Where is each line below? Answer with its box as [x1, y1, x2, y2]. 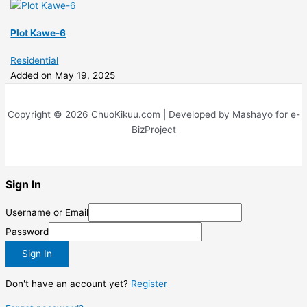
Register [131, 278, 167, 289]
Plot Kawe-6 [10, 27, 66, 39]
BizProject [131, 123, 176, 135]
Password [5, 226, 49, 238]
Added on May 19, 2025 [10, 70, 116, 82]
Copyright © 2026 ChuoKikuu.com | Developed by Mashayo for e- [7, 108, 300, 120]
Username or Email [5, 207, 88, 219]
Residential [10, 55, 59, 66]
